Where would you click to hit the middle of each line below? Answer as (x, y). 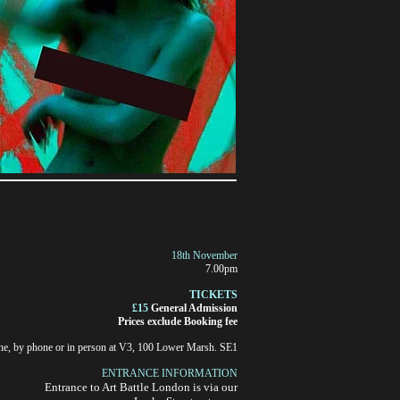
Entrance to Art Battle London (119, 387)
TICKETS (213, 295)
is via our (215, 387)
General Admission (194, 308)
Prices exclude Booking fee (178, 321)
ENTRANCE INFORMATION (170, 373)
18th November (204, 255)
